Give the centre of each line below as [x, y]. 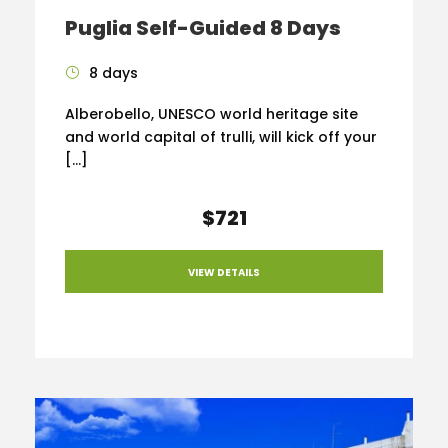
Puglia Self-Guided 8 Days [203, 28]
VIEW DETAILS [224, 272]
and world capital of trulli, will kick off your [221, 137]
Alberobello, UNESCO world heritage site [211, 114]
